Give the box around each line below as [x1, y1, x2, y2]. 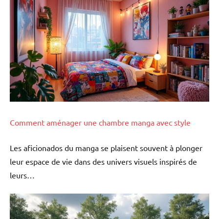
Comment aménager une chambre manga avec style [10, 117, 191, 127]
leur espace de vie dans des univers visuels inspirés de [10, 156, 197, 166]
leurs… [10, 170, 35, 180]
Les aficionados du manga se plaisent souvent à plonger [10, 142, 202, 153]
